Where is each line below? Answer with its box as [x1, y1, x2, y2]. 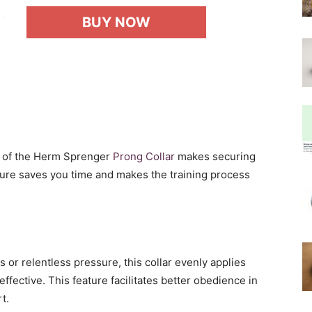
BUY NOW [82, 14, 150, 31]
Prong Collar [113, 150, 175, 163]
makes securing [175, 150, 256, 163]
